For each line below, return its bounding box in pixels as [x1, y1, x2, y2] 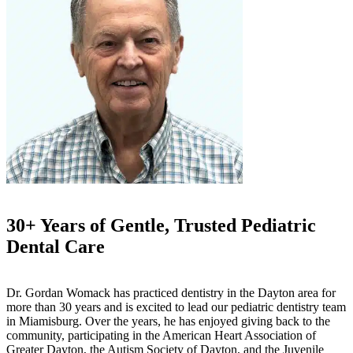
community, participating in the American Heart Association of [6, 328, 316, 342]
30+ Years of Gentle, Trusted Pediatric [6, 214, 316, 236]
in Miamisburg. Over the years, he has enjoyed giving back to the [6, 314, 330, 328]
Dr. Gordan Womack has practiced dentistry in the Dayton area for [6, 285, 336, 299]
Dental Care [6, 236, 105, 257]
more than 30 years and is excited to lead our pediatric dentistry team [6, 299, 346, 314]
